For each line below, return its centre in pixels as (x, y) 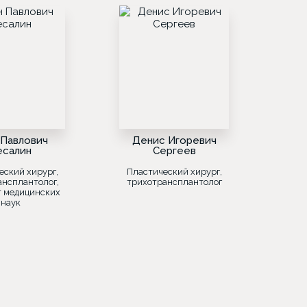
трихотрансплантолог (174, 182)
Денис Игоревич (174, 140)
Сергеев (174, 151)
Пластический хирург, (174, 172)
